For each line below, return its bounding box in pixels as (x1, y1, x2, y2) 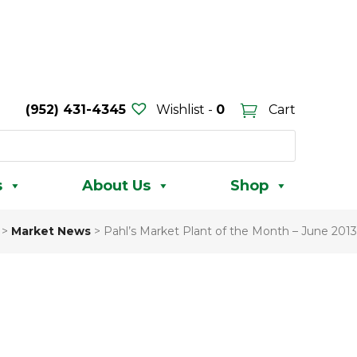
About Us (81, 177, 151, 194)
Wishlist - (155, 102, 213, 117)
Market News (11, 224, 91, 238)
